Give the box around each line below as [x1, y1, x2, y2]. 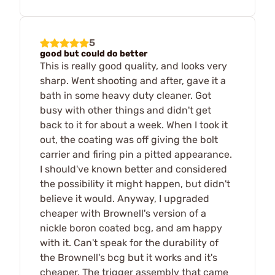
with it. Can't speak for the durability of [40, 236, 219, 249]
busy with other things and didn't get [40, 104, 211, 116]
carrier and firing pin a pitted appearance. [40, 148, 232, 160]
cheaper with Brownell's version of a [40, 207, 206, 219]
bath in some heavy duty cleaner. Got [40, 89, 211, 101]
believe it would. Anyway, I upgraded [40, 192, 209, 204]
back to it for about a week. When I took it [40, 118, 228, 131]
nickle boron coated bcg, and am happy [40, 222, 222, 234]
